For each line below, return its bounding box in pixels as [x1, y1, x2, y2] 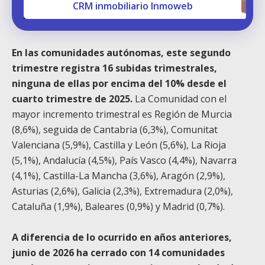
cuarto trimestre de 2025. [12, 92, 132, 105]
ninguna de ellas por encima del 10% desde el [12, 76, 227, 90]
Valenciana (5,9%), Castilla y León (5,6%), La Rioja [12, 138, 226, 151]
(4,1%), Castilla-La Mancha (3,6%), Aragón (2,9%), [12, 169, 225, 182]
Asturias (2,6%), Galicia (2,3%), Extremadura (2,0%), [12, 184, 233, 198]
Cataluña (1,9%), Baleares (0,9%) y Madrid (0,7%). [12, 199, 225, 213]
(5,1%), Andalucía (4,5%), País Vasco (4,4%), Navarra [12, 153, 237, 167]
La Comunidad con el [132, 92, 227, 105]
